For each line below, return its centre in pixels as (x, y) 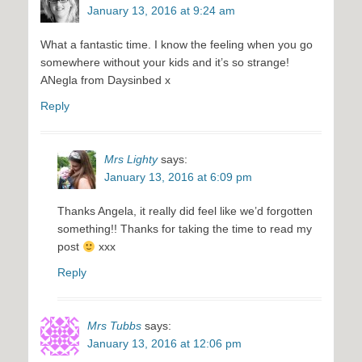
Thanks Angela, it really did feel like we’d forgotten (185, 211)
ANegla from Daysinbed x (105, 80)
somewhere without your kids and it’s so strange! (165, 63)
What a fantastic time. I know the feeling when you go (177, 45)
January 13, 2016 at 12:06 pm (164, 344)
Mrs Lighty (131, 160)
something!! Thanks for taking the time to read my (185, 229)
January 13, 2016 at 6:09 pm (178, 177)
